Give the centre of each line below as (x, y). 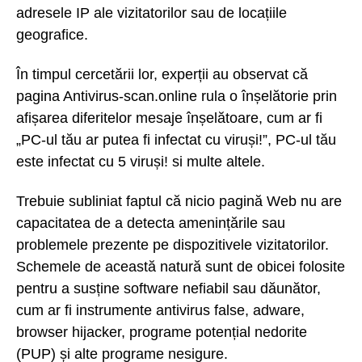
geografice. (52, 35)
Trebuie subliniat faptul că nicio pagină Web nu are (179, 201)
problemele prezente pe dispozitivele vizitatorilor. (173, 244)
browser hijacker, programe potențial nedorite (162, 332)
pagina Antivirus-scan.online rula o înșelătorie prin (177, 96)
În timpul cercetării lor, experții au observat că (162, 74)
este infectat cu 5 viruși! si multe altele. (141, 161)
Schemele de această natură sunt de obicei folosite (181, 266)
